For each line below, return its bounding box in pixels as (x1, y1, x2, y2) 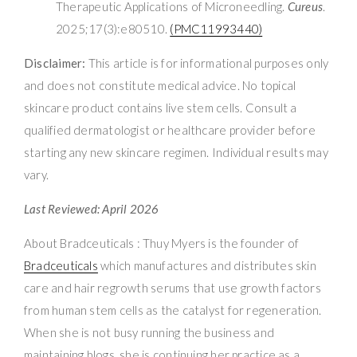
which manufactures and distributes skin (97, 257, 316, 273)
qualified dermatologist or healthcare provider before (24, 122, 316, 137)
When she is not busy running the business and (24, 324, 275, 339)
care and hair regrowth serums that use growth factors (24, 280, 321, 295)
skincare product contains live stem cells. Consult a (24, 100, 297, 115)
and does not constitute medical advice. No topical (24, 77, 296, 92)
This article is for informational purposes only (85, 55, 329, 70)
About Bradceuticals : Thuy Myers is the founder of (24, 235, 300, 250)
